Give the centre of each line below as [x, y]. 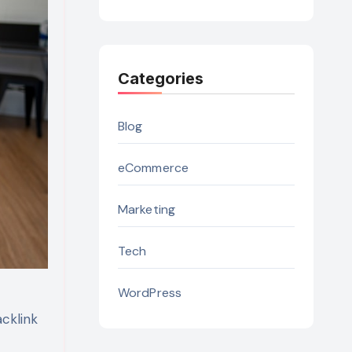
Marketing [147, 209]
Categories [160, 79]
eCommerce [153, 168]
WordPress [150, 293]
